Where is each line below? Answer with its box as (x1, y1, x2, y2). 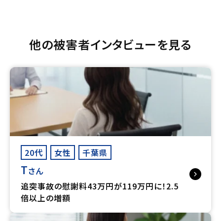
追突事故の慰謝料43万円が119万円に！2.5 (21, 180, 179, 192)
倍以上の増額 (21, 191, 71, 204)
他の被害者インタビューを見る (29, 35, 192, 53)
